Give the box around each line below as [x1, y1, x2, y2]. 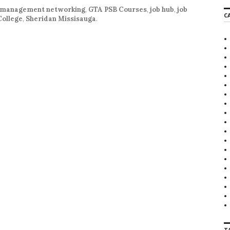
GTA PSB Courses [88, 5, 147, 14]
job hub [150, 5, 174, 14]
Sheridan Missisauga [26, 14, 96, 23]
